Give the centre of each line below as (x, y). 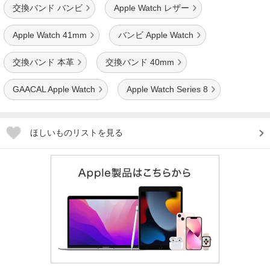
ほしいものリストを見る (77, 133)
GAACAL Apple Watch (54, 89)
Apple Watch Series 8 (167, 89)
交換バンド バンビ (48, 8)
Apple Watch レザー (152, 8)
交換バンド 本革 (43, 62)
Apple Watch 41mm (50, 35)
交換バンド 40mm (140, 62)
